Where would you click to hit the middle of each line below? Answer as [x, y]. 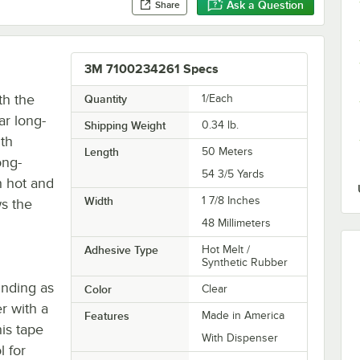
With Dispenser [240, 337]
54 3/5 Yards [233, 174]
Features [106, 315]
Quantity [105, 98]
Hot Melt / [226, 249]
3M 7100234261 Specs [151, 69]
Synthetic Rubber [245, 262]
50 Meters [228, 151]
